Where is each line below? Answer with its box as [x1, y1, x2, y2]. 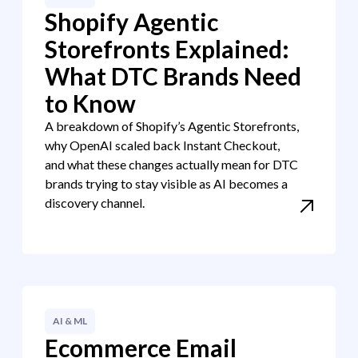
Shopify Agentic [45, 7, 218, 36]
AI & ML [53, 315, 87, 327]
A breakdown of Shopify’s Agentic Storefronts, [45, 118, 299, 133]
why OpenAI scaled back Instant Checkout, [45, 137, 280, 153]
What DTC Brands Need [45, 62, 301, 90]
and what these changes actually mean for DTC [45, 157, 298, 172]
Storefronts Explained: [45, 34, 289, 63]
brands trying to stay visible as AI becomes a [45, 176, 288, 191]
